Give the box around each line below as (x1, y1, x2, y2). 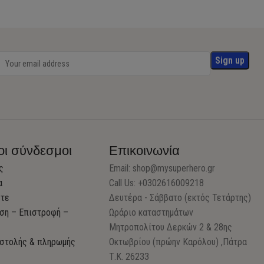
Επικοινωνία (109, 141, 180, 159)
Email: (109, 162, 133, 174)
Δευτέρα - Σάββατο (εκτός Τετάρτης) (109, 192, 252, 203)
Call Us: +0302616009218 (109, 177, 204, 189)
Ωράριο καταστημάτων (109, 206, 194, 218)
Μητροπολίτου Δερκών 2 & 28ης (109, 221, 233, 233)
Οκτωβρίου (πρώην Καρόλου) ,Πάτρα (109, 236, 247, 247)
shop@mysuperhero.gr (133, 162, 216, 174)
